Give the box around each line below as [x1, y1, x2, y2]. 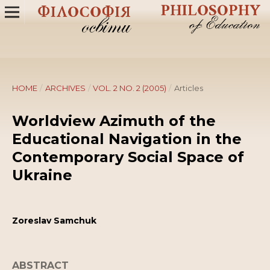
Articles [174, 83, 203, 93]
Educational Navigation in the [12, 130, 242, 148]
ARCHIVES [45, 83, 86, 93]
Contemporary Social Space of [12, 148, 244, 166]
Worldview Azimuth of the [12, 112, 216, 130]
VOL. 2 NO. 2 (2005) [93, 83, 167, 93]
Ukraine [12, 166, 72, 184]
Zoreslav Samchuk [12, 215, 96, 226]
